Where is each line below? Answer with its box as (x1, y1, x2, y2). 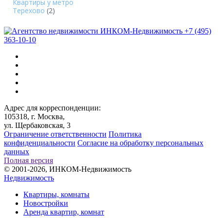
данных (4, 147, 29, 156)
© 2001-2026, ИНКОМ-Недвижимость (4, 164, 131, 173)
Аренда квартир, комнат (23, 207, 104, 216)
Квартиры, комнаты (23, 190, 90, 199)
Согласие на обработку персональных (77, 138, 203, 147)
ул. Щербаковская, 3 (4, 121, 71, 129)
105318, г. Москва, (4, 112, 65, 121)
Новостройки (23, 199, 68, 207)
